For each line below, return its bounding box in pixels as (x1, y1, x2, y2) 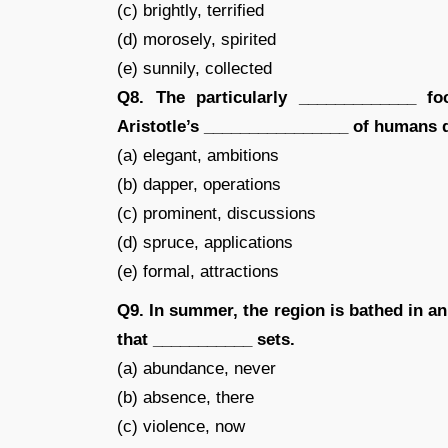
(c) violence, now (117, 417, 245, 436)
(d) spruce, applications (117, 233, 293, 252)
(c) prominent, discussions (117, 204, 316, 223)
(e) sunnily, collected (117, 59, 272, 78)
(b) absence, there (117, 388, 254, 407)
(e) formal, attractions (117, 262, 279, 281)
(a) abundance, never (117, 359, 276, 378)
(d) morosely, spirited (117, 30, 276, 49)
